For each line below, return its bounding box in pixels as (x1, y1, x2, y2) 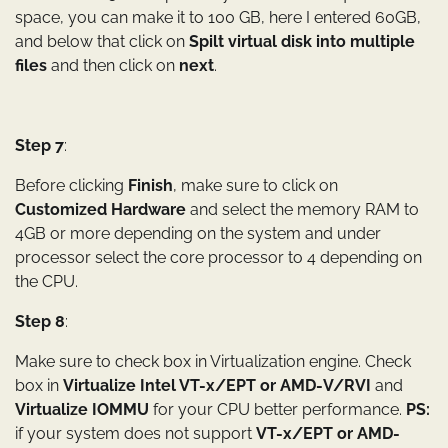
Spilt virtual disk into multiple (189, 32, 415, 52)
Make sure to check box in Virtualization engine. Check (15, 352, 411, 372)
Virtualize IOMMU (15, 400, 149, 420)
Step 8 (15, 312, 65, 332)
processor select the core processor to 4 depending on (15, 248, 422, 268)
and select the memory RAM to (186, 200, 419, 220)
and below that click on (15, 32, 189, 52)
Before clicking (15, 176, 128, 196)
